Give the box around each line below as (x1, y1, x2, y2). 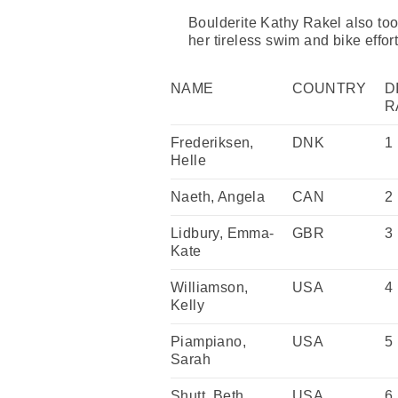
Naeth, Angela (171, 188, 266, 204)
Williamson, (171, 279, 249, 295)
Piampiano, (171, 333, 247, 349)
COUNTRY (292, 80, 367, 96)
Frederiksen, (171, 134, 254, 150)
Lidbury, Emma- (171, 225, 275, 241)
